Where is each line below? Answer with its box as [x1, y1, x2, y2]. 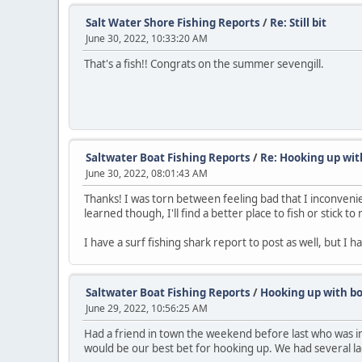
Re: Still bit [270, 15, 326, 31]
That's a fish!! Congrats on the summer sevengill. [84, 57, 324, 72]
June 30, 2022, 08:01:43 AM [86, 166, 208, 181]
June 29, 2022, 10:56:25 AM [86, 301, 208, 316]
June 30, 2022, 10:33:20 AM [86, 32, 208, 46]
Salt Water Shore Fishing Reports [86, 15, 260, 31]
